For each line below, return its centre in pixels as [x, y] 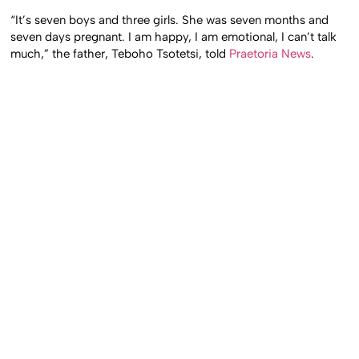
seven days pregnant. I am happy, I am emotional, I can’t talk [174, 36]
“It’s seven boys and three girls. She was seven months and [170, 20]
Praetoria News [270, 53]
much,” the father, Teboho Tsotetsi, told [120, 53]
